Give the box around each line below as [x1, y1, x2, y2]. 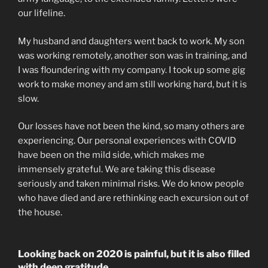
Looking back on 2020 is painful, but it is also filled [18, 248, 250, 260]
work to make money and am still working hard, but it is [18, 78, 247, 90]
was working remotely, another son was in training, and [18, 50, 247, 61]
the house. [18, 207, 64, 218]
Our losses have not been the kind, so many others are [18, 121, 245, 132]
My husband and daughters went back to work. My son [18, 35, 245, 47]
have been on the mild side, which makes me [18, 150, 205, 161]
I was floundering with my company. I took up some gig [18, 64, 245, 75]
